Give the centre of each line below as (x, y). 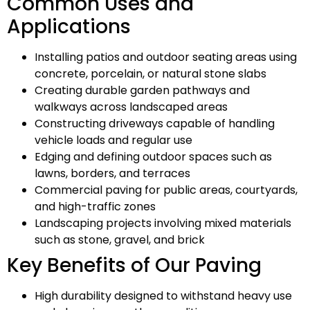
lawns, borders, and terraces (112, 174)
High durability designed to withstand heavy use (163, 296)
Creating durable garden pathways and (142, 91)
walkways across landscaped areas (131, 107)
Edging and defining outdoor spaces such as (153, 157)
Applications (69, 27)
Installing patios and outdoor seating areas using (166, 57)
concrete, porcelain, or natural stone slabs (151, 74)
